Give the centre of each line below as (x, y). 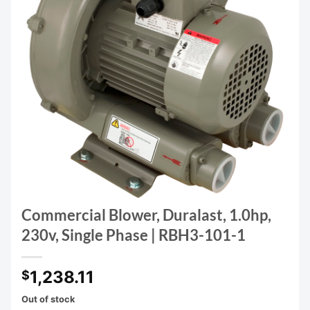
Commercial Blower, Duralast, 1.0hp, (146, 215)
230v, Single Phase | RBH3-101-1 (134, 235)
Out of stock (48, 300)
